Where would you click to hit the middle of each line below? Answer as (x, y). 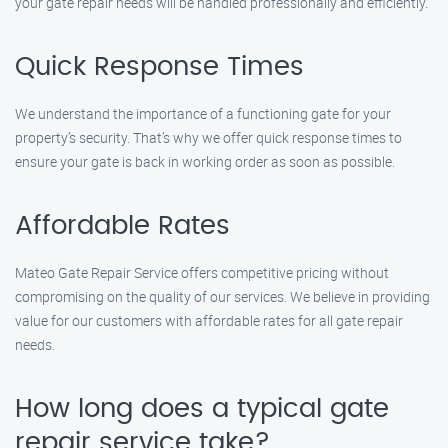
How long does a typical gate (202, 409)
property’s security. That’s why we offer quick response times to (208, 137)
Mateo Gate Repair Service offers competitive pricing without (202, 272)
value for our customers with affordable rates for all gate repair (209, 320)
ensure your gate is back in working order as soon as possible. (205, 161)
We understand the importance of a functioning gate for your (203, 113)
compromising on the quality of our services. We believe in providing (222, 296)
